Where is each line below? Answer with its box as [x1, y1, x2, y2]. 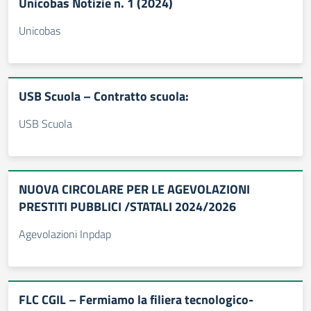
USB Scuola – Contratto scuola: [19, 87, 189, 106]
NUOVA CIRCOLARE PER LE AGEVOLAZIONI [19, 180, 250, 199]
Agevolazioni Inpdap [19, 226, 111, 242]
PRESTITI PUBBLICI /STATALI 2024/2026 [19, 197, 236, 216]
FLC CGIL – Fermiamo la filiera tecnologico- [19, 290, 253, 309]
